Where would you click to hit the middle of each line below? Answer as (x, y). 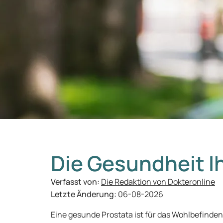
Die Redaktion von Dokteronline (158, 182)
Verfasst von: (76, 182)
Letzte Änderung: (84, 194)
